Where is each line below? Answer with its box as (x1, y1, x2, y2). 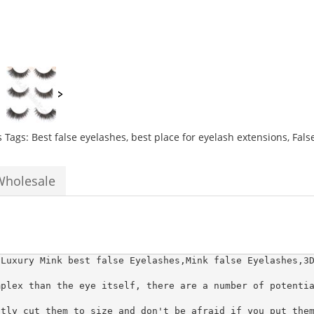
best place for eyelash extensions (131, 130, 287, 144)
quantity (78, 112, 117, 125)
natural (78, 4, 112, 18)
